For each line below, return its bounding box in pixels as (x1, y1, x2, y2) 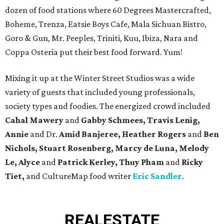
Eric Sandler (132, 171, 182, 181)
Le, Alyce (5, 157, 41, 167)
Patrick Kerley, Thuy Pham (56, 157, 165, 167)
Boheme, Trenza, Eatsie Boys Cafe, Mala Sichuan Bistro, (5, 19, 206, 29)
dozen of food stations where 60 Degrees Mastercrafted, (5, 5, 211, 15)
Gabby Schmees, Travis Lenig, (81, 115, 200, 125)
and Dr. (30, 129, 57, 139)
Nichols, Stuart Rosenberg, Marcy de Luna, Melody (5, 143, 209, 153)
